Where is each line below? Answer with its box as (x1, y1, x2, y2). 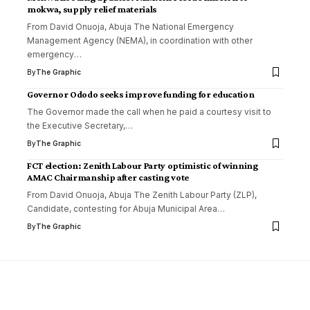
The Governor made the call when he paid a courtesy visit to (27, 106, 271, 117)
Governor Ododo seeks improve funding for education (27, 88, 255, 100)
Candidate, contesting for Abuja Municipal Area (27, 203, 217, 214)
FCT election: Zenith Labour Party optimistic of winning (27, 159, 258, 171)
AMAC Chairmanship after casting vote (27, 171, 189, 183)
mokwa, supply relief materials (27, 3, 157, 15)
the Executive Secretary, (27, 120, 125, 131)
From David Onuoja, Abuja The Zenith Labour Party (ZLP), (27, 189, 257, 200)
